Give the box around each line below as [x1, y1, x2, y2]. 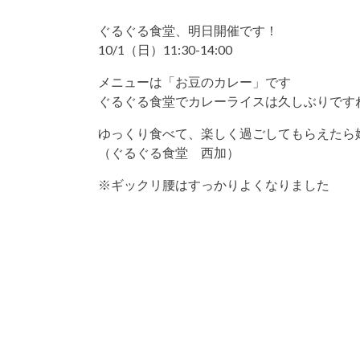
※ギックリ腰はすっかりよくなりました [98, 176, 329, 192]
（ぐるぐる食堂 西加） [98, 144, 239, 160]
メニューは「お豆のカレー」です [98, 73, 291, 89]
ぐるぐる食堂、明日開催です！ [98, 22, 278, 38]
